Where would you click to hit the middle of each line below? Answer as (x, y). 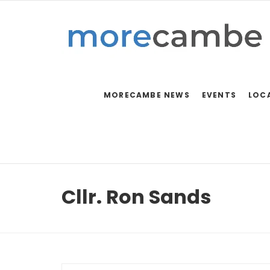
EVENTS (219, 95)
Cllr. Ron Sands (136, 197)
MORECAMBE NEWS (147, 95)
